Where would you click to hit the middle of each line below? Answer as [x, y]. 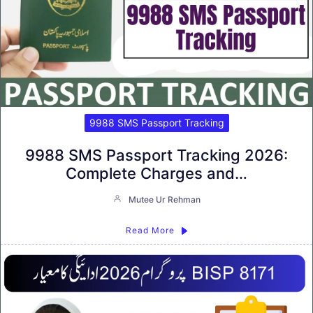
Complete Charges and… [156, 174]
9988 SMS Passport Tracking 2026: [156, 155]
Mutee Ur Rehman [164, 200]
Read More [150, 231]
